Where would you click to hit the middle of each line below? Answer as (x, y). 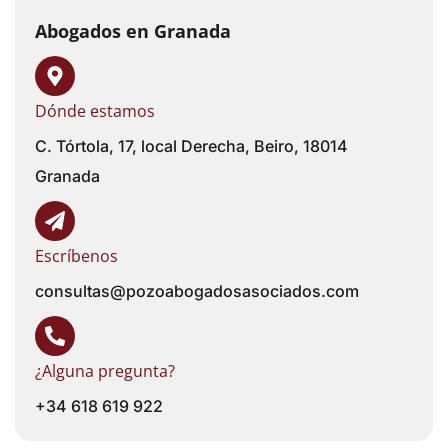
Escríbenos (76, 256)
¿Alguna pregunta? (105, 371)
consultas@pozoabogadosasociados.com (197, 291)
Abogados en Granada (133, 31)
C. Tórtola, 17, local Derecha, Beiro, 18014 (191, 146)
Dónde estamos (95, 111)
